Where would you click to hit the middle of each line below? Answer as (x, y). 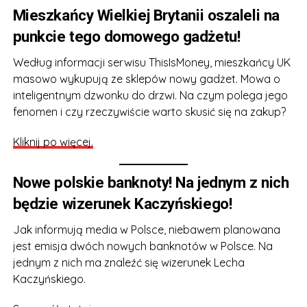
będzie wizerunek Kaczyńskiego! (122, 204)
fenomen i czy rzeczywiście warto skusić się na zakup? (149, 112)
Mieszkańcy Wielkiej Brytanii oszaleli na (146, 15)
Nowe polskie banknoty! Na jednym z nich (151, 182)
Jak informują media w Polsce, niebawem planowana (146, 230)
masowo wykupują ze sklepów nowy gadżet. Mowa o (146, 79)
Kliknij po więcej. (53, 142)
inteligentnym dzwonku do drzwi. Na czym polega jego (150, 95)
